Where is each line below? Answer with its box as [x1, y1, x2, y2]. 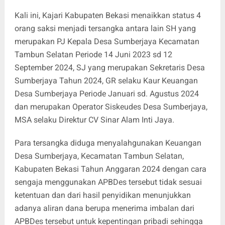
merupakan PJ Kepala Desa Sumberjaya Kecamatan [14, 37, 199, 47]
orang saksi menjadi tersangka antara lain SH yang [14, 24, 196, 34]
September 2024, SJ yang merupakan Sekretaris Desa [14, 63, 205, 73]
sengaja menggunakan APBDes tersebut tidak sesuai [14, 177, 202, 187]
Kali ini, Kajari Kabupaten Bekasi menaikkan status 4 [14, 11, 201, 21]
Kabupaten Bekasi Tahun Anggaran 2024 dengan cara [14, 164, 206, 174]
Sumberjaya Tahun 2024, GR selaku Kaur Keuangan [14, 76, 198, 86]
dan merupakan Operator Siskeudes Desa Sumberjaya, [14, 102, 207, 112]
